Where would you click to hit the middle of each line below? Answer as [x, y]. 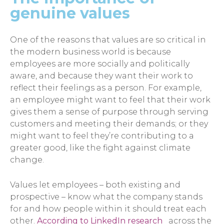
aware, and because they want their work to [101, 76]
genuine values [70, 13]
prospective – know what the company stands [106, 196]
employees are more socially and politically [100, 64]
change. [27, 160]
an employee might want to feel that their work [110, 100]
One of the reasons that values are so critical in [108, 40]
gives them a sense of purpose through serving [109, 112]
